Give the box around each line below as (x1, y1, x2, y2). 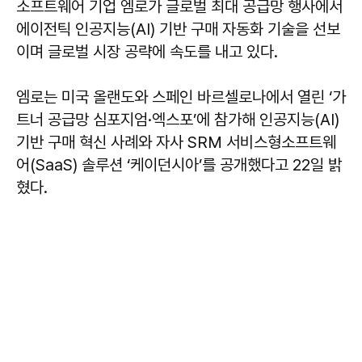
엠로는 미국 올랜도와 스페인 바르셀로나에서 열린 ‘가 (16, 86, 346, 107)
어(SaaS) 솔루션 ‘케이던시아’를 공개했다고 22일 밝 (16, 154, 342, 175)
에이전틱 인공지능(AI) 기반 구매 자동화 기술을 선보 (16, 19, 340, 39)
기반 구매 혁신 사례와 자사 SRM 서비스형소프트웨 (16, 132, 336, 152)
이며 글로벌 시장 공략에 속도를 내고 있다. (16, 41, 278, 61)
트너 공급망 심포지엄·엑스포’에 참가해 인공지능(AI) (16, 109, 339, 129)
